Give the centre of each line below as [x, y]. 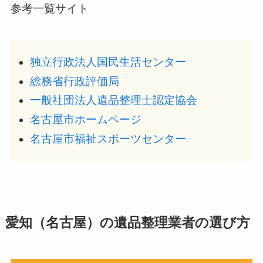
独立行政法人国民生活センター [108, 62]
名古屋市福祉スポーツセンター [108, 139]
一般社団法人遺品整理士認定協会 [113, 100]
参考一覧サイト [49, 8]
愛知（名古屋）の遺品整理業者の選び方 [127, 223]
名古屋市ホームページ [85, 119]
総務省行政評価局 [74, 81]
